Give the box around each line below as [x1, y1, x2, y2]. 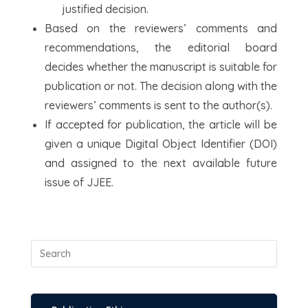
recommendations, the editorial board [45, 41, 277, 54]
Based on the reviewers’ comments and [45, 21, 277, 35]
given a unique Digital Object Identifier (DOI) [45, 137, 277, 151]
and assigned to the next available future [45, 156, 277, 170]
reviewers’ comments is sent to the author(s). [45, 98, 272, 112]
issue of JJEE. [45, 175, 113, 189]
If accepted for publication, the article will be [45, 118, 277, 131]
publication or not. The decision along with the [45, 79, 277, 93]
